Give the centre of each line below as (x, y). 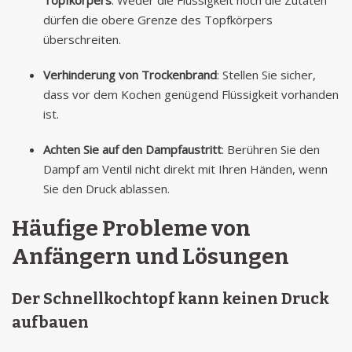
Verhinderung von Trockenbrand (130, 75)
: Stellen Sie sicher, (266, 75)
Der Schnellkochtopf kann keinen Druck (170, 299)
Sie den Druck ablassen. (106, 189)
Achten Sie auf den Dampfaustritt (132, 149)
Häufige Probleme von (131, 228)
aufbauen (50, 322)
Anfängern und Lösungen (150, 257)
